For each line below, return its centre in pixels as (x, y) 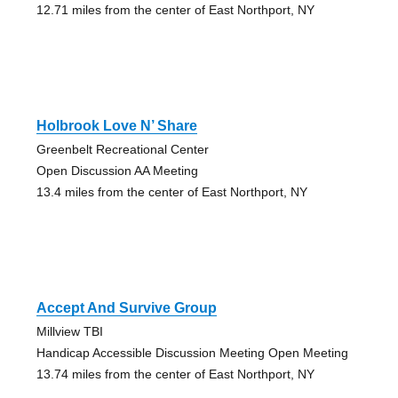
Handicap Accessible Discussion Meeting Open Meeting (192, 353)
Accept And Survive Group (126, 308)
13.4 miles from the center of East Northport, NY (171, 192)
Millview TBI (69, 332)
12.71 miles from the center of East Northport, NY (175, 10)
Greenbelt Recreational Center (122, 150)
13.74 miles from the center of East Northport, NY (175, 374)
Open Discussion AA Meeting (117, 171)
